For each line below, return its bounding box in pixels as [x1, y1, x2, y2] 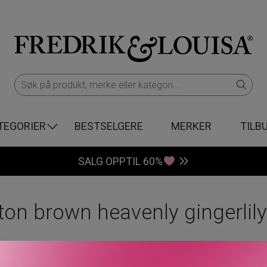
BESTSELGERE [74, 120, 143, 132]
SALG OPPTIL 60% [78, 155, 163, 167]
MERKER [171, 120, 212, 132]
